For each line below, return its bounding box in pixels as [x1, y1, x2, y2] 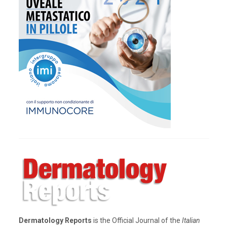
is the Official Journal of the [92, 216, 182, 225]
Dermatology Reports [19, 216, 92, 225]
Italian [182, 216, 200, 225]
